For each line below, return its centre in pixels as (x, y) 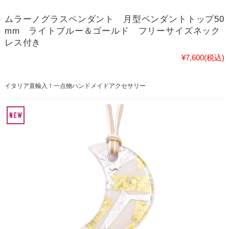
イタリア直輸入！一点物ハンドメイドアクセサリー (75, 86)
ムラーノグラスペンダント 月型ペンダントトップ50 (114, 19)
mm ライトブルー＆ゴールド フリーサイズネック (112, 31)
